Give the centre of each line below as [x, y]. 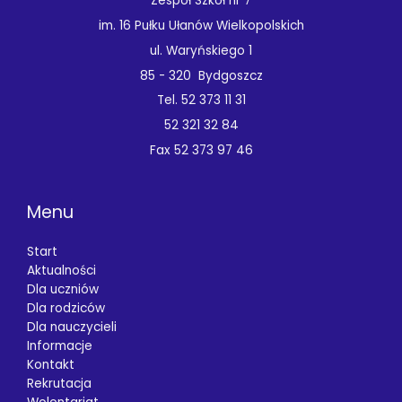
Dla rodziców [66, 309]
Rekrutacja [59, 384]
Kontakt [51, 365]
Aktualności [61, 271]
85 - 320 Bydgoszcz [201, 75]
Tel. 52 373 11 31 [201, 100]
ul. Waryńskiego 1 [201, 50]
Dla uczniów [63, 290]
